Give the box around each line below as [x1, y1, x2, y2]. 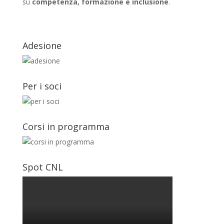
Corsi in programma [22, 120, 109, 132]
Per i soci [22, 80, 61, 92]
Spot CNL [22, 161, 63, 173]
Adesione [22, 39, 61, 51]
